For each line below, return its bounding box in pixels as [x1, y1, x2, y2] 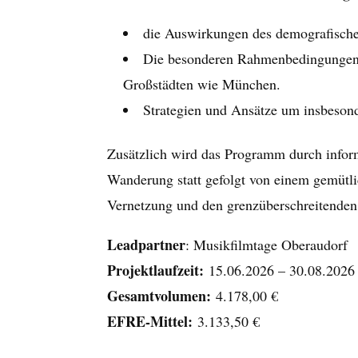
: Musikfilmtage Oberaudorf [185, 235, 348, 255]
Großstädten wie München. [123, 74, 281, 94]
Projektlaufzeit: [107, 260, 205, 281]
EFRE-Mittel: [107, 311, 193, 332]
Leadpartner [107, 234, 186, 256]
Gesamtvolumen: [107, 285, 217, 307]
